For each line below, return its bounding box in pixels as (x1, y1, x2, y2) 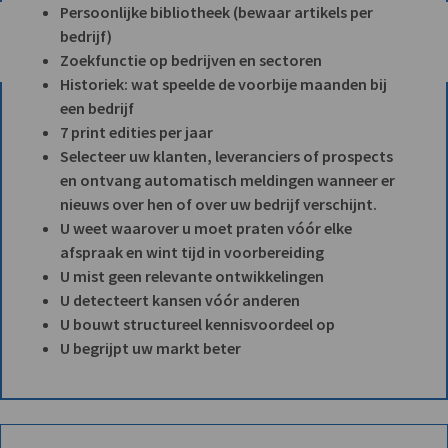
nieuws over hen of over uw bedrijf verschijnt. (60, 193, 377, 214)
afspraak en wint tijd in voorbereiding (60, 241, 324, 262)
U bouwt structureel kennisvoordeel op (60, 313, 335, 334)
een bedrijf (60, 97, 134, 118)
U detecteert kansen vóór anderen (60, 289, 300, 310)
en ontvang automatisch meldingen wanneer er (60, 169, 395, 190)
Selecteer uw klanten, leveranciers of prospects (60, 145, 393, 166)
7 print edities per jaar (60, 121, 213, 142)
